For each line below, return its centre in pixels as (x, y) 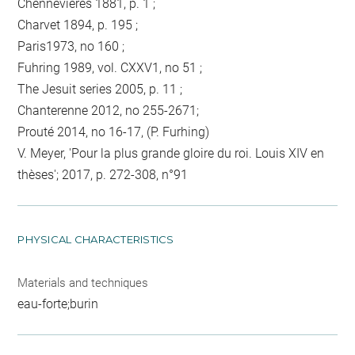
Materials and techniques (83, 282)
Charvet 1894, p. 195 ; (78, 25)
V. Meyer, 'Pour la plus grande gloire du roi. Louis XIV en (171, 153)
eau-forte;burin (58, 303)
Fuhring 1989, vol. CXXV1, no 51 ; (110, 67)
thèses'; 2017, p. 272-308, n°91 (103, 174)
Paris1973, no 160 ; (71, 46)
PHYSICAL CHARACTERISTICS (96, 239)
